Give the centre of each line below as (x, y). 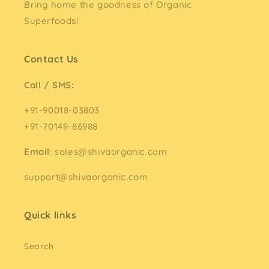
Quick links (50, 215)
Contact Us (51, 59)
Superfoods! (51, 21)
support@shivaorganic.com (86, 177)
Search (39, 246)
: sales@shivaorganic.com (109, 152)
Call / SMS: (49, 85)
